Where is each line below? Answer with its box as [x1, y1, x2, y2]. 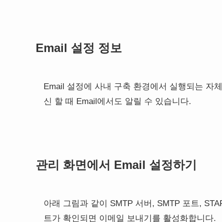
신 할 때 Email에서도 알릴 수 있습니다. [44, 97, 191, 107]
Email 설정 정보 [36, 41, 122, 55]
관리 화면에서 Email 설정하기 [36, 158, 197, 171]
